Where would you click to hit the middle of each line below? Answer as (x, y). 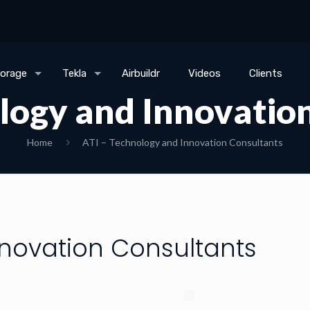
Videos (205, 73)
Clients (266, 73)
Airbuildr (141, 73)
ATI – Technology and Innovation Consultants (182, 142)
